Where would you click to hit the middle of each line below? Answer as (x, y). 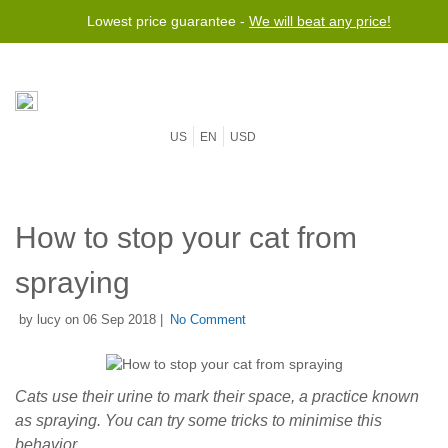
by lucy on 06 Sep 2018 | (89, 319)
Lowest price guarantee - (168, 21)
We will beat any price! (320, 21)
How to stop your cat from (186, 237)
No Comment (208, 319)
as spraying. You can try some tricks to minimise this (198, 420)
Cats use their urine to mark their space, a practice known (217, 396)
